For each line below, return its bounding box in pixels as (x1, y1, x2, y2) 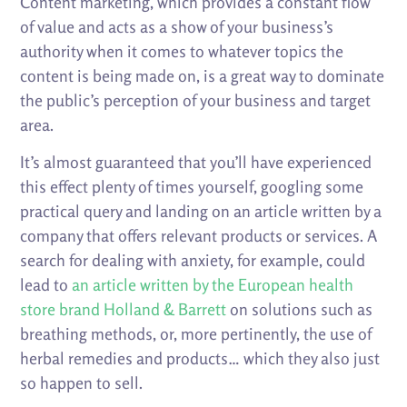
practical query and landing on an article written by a (20, 201, 382, 222)
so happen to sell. (20, 372, 144, 393)
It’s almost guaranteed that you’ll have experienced (20, 152, 372, 173)
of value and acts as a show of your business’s (20, 16, 334, 37)
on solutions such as (226, 299, 373, 320)
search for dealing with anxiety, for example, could (20, 250, 366, 271)
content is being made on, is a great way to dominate (20, 65, 385, 86)
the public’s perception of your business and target (20, 90, 372, 111)
